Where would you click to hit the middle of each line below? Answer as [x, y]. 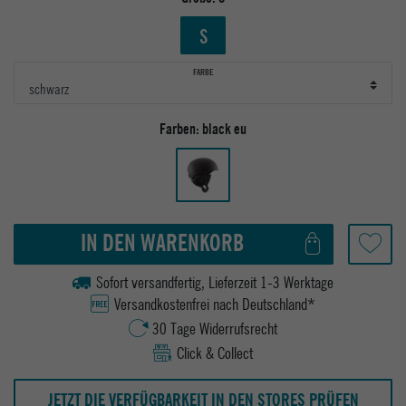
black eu [224, 129]
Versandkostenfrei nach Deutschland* [215, 304]
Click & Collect [215, 353]
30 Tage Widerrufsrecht [215, 328]
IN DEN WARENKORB [162, 242]
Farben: [179, 129]
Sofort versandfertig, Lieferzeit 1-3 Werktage [215, 282]
